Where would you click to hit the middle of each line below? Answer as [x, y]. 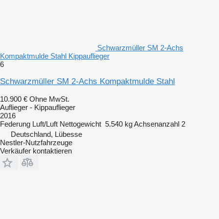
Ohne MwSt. [49, 99]
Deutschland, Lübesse [46, 134]
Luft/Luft [45, 124]
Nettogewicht [80, 124]
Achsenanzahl [157, 124]
